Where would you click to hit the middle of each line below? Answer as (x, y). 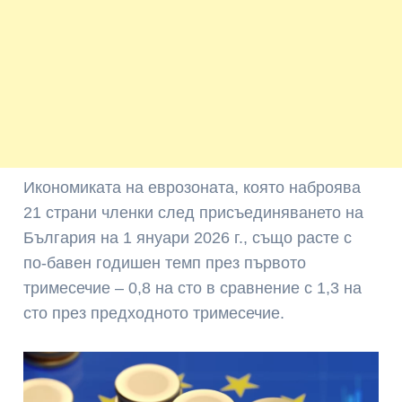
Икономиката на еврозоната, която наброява (192, 188)
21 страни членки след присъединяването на (194, 213)
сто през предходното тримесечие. (154, 314)
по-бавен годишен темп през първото (165, 263)
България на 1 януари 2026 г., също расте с (188, 238)
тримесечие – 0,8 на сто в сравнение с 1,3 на (193, 288)
